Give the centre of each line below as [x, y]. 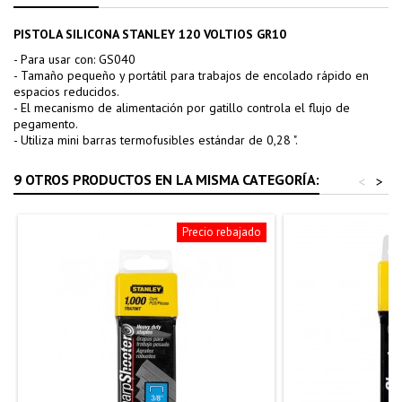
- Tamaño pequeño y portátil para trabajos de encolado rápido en [191, 75]
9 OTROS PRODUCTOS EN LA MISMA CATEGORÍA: [166, 179]
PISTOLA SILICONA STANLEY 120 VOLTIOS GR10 [150, 34]
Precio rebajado [222, 232]
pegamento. [46, 123]
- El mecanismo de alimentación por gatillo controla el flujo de [182, 107]
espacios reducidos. [66, 91]
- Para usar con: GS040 [74, 59]
